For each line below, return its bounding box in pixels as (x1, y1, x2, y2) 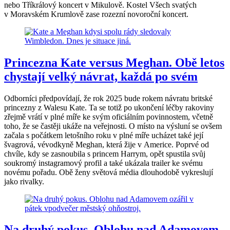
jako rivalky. (4, 177, 44, 186)
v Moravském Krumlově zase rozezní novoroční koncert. (4, 9, 190, 18)
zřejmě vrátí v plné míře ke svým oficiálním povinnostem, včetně (4, 112, 213, 121)
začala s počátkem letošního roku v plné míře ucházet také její (4, 130, 203, 140)
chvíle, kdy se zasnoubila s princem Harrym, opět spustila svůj (4, 149, 205, 158)
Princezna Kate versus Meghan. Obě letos (4, 55, 224, 69)
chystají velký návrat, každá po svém (4, 69, 198, 83)
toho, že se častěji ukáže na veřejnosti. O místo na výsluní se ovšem (4, 121, 222, 130)
